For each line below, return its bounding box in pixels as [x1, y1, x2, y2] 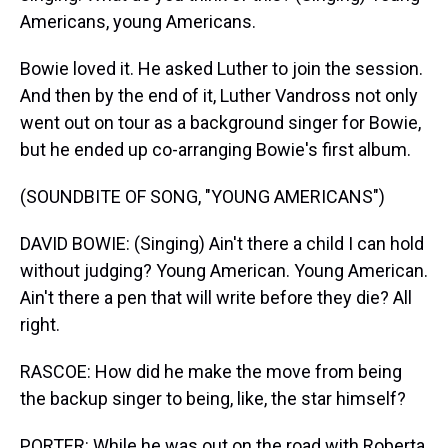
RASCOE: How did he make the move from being [20, 361, 402, 382]
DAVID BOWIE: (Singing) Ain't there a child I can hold [20, 233, 424, 254]
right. [20, 314, 60, 335]
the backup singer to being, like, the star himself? [20, 388, 406, 409]
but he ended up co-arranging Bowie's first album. [20, 139, 411, 160]
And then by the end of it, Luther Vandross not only [20, 85, 418, 106]
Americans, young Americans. [20, 11, 256, 32]
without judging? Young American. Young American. [20, 260, 428, 281]
